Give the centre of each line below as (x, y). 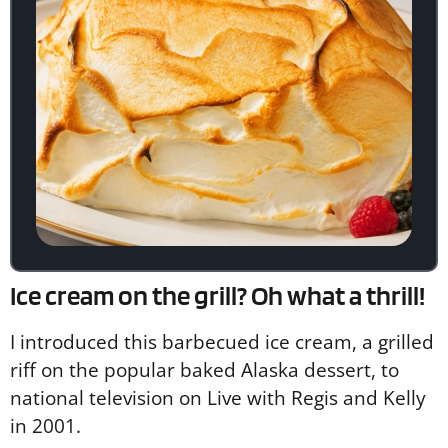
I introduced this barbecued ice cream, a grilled (222, 342)
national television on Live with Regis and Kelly (218, 398)
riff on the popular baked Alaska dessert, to (204, 370)
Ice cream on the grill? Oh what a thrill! (217, 296)
